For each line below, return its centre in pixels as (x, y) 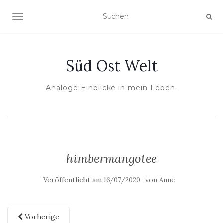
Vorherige (41, 217)
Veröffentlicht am (73, 180)
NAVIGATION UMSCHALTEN (68, 18)
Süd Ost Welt (111, 66)
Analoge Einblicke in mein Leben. (111, 88)
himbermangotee (111, 159)
